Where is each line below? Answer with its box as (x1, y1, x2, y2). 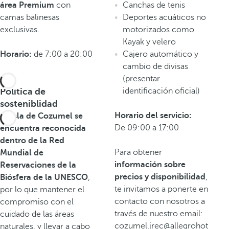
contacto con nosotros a (114, 196, 205, 206)
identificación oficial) (123, 86, 200, 96)
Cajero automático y (123, 49, 198, 59)
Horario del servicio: (114, 110, 192, 120)
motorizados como (123, 25, 194, 34)
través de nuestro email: (114, 209, 203, 218)
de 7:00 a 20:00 (32, 49, 93, 59)
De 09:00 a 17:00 (114, 123, 179, 132)
